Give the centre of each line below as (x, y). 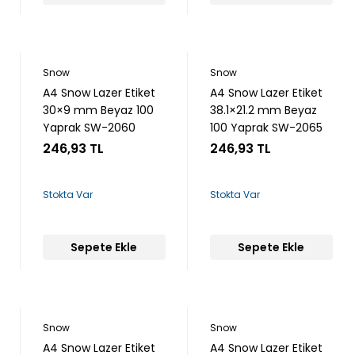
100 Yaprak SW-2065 (266, 128)
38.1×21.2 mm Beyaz (263, 110)
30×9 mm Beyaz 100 (98, 110)
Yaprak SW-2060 (89, 128)
